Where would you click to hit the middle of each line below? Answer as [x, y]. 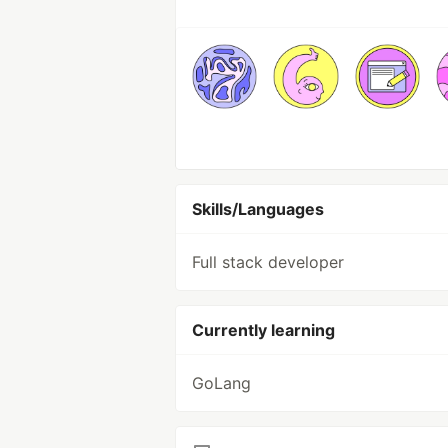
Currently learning [263, 330]
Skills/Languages [258, 209]
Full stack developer [268, 262]
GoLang [221, 383]
